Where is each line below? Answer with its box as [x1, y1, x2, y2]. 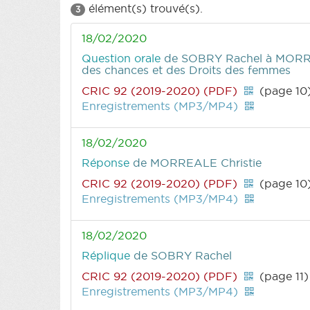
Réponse [82, 155, 133, 170]
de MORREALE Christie [133, 155, 262, 170]
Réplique [82, 248, 134, 262]
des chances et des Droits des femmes [82, 62, 291, 77]
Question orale [82, 51, 164, 65]
